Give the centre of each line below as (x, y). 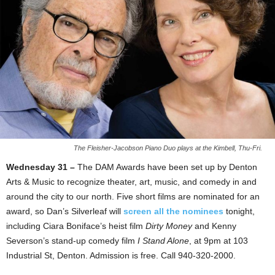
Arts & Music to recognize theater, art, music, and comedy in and (131, 181)
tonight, (239, 211)
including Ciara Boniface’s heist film (76, 226)
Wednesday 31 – (42, 167)
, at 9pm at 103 (219, 240)
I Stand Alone (163, 240)
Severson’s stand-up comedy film (72, 240)
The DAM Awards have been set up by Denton (167, 167)
